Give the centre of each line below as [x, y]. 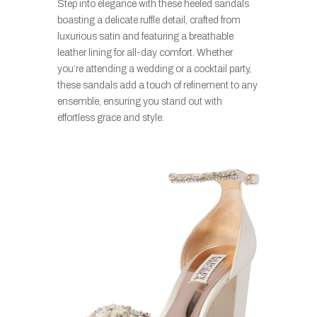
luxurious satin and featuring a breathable [145, 37]
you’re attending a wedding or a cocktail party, [154, 69]
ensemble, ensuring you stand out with [139, 102]
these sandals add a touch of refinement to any [157, 86]
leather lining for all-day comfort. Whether [145, 53]
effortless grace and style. [110, 118]
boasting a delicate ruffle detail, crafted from [149, 21]
